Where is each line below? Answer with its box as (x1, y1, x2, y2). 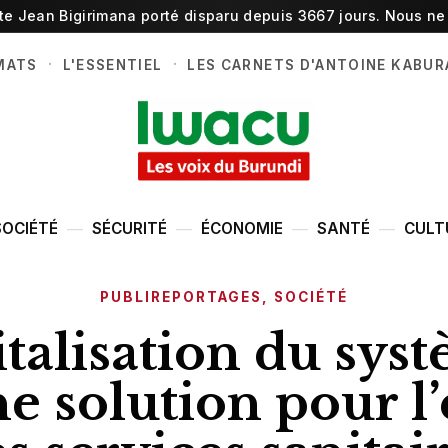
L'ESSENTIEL (62, 57, 163, 73)
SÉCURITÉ (92, 219, 167, 239)
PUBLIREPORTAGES (99, 288, 263, 305)
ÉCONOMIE (201, 219, 283, 239)
